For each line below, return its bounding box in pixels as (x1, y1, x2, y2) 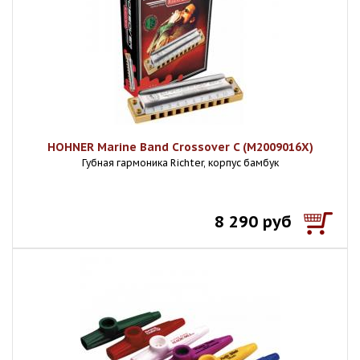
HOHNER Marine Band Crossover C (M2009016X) (47, 140, 313, 154)
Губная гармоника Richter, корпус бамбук (81, 157, 279, 169)
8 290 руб (215, 211, 292, 232)
